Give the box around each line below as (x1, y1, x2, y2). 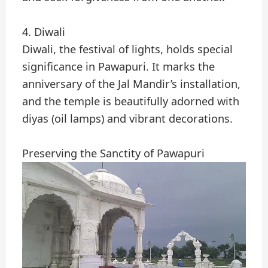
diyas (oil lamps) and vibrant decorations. (22, 111, 233, 126)
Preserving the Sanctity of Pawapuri (22, 146, 205, 161)
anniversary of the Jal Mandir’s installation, (22, 77, 241, 92)
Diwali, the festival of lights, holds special (22, 42, 233, 57)
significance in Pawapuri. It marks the (22, 59, 215, 74)
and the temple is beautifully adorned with (22, 94, 240, 109)
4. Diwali (22, 25, 66, 39)
